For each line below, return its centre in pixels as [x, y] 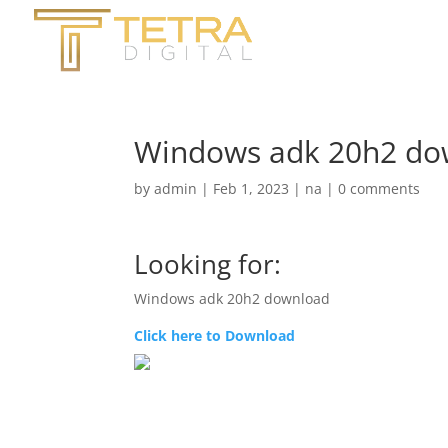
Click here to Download [215, 335]
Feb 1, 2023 [251, 188]
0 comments [379, 188]
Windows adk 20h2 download [232, 298]
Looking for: [208, 264]
